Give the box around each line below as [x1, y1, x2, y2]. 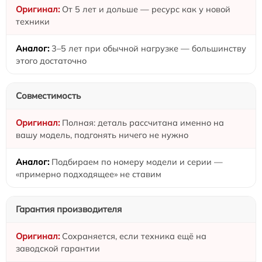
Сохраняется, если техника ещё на [62, 230, 206, 242]
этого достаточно [16, 55, 87, 67]
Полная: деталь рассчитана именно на [62, 117, 224, 129]
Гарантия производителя [16, 204, 122, 215]
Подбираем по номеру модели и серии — [51, 156, 223, 168]
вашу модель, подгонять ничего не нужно [16, 129, 188, 141]
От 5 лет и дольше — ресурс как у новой [62, 4, 230, 15]
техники [16, 16, 50, 27]
